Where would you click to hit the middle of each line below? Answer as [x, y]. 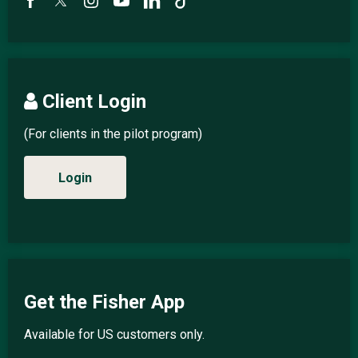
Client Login [92, 102]
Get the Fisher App [104, 302]
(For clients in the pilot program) [113, 134]
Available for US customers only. [114, 335]
